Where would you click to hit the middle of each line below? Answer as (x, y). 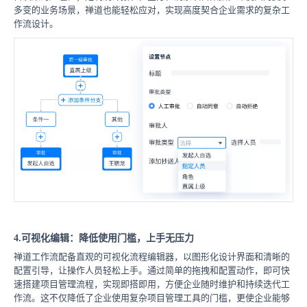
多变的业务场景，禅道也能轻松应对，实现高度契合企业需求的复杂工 (152, 10)
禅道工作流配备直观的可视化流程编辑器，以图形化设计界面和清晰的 (152, 257)
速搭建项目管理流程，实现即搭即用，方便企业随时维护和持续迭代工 (152, 284)
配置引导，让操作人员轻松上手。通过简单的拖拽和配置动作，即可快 (152, 271)
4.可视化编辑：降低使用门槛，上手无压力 (104, 238)
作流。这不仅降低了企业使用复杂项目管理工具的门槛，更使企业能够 (152, 298)
